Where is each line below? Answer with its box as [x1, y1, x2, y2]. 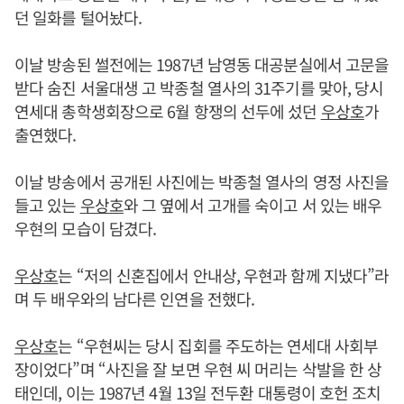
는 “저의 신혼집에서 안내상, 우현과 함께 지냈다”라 [58, 263, 390, 287]
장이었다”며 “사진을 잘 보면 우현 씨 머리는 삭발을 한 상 [14, 357, 382, 381]
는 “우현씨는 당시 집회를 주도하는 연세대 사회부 [58, 334, 379, 357]
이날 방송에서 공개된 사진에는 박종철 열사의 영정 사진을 [14, 170, 390, 193]
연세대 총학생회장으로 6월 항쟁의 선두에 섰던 [14, 99, 321, 123]
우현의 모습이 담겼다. [14, 216, 157, 240]
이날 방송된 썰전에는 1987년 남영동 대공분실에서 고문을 [14, 52, 390, 76]
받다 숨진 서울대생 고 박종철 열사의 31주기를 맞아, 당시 [14, 76, 384, 99]
